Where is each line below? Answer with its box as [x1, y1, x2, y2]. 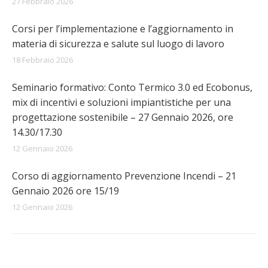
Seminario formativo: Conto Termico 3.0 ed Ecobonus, [12, 81, 252, 94]
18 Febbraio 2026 [12, 54, 73, 65]
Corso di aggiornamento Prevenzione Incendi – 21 [12, 169, 236, 182]
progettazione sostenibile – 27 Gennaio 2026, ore [12, 111, 233, 124]
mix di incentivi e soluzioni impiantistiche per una [12, 96, 231, 109]
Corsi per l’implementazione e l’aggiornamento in [12, 22, 233, 35]
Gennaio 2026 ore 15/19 [12, 184, 119, 197]
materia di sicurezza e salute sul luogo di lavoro [12, 37, 224, 50]
